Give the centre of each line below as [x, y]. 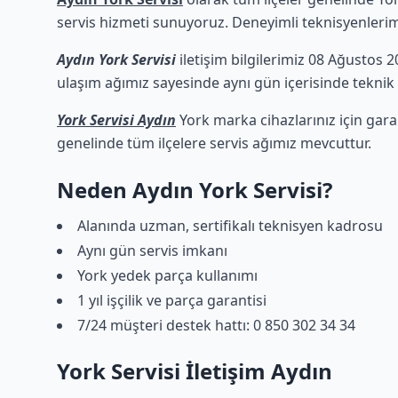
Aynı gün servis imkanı [152, 251]
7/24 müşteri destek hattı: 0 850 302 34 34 [216, 325]
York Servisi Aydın [116, 120]
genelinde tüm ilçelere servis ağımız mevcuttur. [214, 143]
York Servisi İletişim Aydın [195, 371]
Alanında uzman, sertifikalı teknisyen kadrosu [230, 226]
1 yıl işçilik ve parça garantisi [172, 300]
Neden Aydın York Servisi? [195, 190]
